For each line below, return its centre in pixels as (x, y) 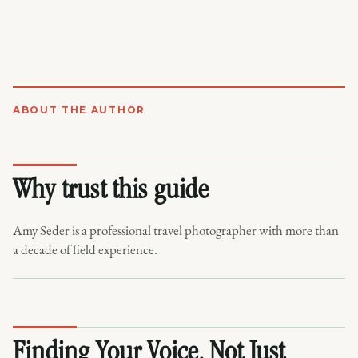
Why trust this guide (111, 191)
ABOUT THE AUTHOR (79, 109)
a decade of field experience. (85, 249)
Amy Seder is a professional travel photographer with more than (176, 230)
